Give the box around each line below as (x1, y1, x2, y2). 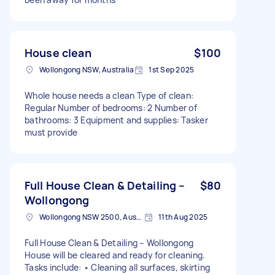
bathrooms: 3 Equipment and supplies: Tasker (25, 114, 208, 126)
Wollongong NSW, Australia (39, 64, 134, 75)
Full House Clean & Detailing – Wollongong (25, 236, 194, 249)
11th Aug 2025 (158, 211, 208, 222)
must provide (25, 126, 77, 138)
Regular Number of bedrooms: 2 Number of (25, 101, 197, 114)
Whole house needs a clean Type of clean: (25, 89, 193, 101)
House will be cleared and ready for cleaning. (25, 249, 206, 261)
